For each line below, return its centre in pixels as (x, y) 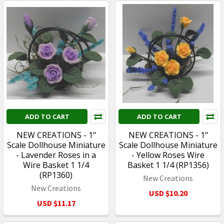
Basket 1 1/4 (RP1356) (168, 165)
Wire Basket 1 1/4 (56, 165)
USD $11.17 (56, 203)
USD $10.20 (168, 193)
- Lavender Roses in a (56, 155)
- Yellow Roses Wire (168, 155)
